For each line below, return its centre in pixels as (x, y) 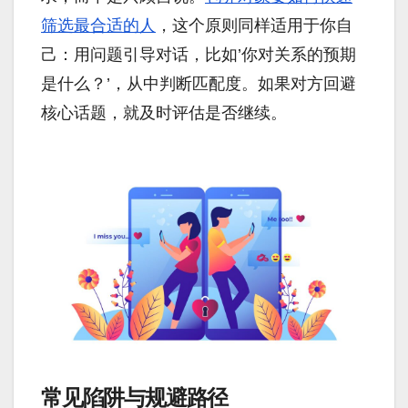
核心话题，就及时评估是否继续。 (164, 112)
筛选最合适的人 (98, 25)
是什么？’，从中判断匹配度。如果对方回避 (199, 83)
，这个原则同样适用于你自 (254, 25)
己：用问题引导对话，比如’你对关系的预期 (199, 54)
